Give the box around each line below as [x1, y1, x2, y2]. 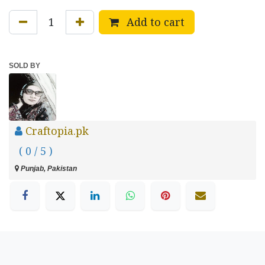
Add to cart [124, 15, 185, 30]
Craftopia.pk [25, 124, 89, 138]
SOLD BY [9, 62, 40, 70]
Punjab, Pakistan [19, 164, 77, 173]
